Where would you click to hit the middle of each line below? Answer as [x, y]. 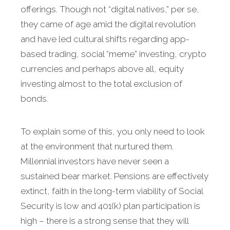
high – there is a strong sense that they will [104, 221]
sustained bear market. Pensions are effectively [114, 176]
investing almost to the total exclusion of [101, 84]
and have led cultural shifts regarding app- [105, 39]
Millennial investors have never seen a [95, 161]
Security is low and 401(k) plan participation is [110, 206]
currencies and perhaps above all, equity [102, 69]
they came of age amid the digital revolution [108, 24]
